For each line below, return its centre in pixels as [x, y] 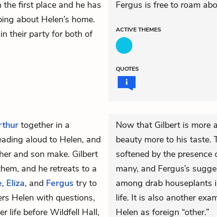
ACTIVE [127, 30]
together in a [44, 125]
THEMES [150, 30]
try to [85, 183]
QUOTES [127, 69]
